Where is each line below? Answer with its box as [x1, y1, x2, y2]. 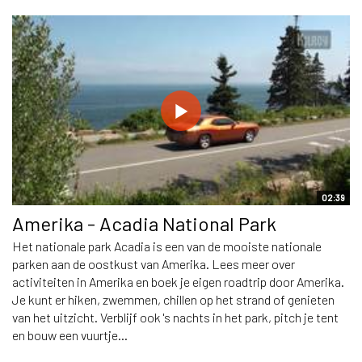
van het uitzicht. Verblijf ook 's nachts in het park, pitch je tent [12, 309, 339, 325]
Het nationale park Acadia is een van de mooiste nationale [12, 238, 322, 254]
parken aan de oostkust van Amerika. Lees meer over [12, 255, 295, 271]
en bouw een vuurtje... [12, 326, 128, 343]
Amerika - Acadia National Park [12, 211, 276, 235]
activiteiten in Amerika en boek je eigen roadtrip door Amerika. [12, 273, 344, 289]
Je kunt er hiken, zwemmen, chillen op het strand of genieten [12, 291, 335, 307]
